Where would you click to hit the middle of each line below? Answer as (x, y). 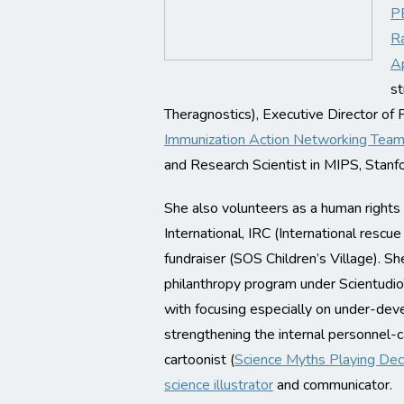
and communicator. (333, 385)
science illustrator (219, 385)
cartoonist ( (199, 360)
